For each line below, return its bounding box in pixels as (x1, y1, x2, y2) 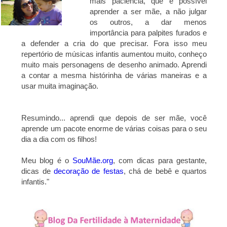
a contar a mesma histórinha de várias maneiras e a (21, 70, 207, 80)
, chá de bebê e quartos (123, 166, 207, 175)
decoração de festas (53, 166, 124, 175)
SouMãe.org (72, 156, 113, 165)
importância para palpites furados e (90, 28, 207, 37)
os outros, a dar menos (90, 17, 207, 26)
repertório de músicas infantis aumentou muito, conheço (21, 49, 207, 58)
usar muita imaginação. (21, 81, 99, 90)
